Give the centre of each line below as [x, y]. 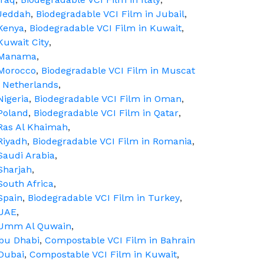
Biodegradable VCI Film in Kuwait [105, 28]
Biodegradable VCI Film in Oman [108, 99]
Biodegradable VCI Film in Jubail [110, 14]
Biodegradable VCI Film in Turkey [104, 198]
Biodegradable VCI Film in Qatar [106, 113]
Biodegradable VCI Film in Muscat [118, 70]
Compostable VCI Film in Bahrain [120, 240]
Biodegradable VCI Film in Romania [112, 141]
